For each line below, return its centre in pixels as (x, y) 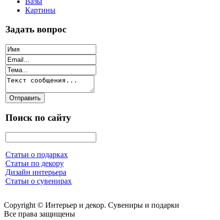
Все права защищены (40, 214)
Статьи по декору (35, 164)
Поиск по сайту (38, 117)
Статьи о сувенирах (39, 181)
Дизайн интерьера (36, 172)
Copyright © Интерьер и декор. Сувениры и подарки (92, 205)
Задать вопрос (36, 29)
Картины (40, 10)
